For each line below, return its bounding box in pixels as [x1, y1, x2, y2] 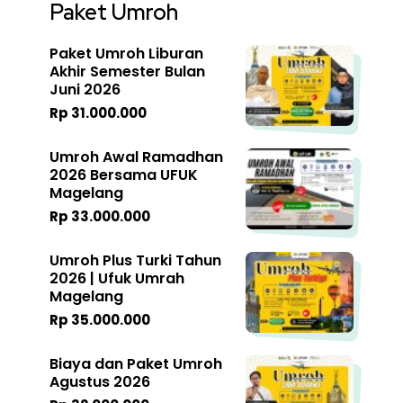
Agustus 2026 [49, 372, 150, 393]
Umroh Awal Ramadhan [49, 147, 223, 168]
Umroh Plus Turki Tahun [49, 250, 221, 272]
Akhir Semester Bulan [49, 61, 205, 83]
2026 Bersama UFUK [49, 165, 198, 186]
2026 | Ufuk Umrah [49, 268, 184, 290]
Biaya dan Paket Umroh [49, 354, 222, 375]
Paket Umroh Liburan [49, 43, 203, 65]
